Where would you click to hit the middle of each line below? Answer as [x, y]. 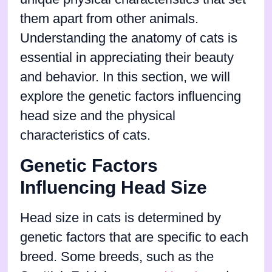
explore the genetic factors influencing [131, 97]
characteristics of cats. [85, 136]
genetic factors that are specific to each [134, 238]
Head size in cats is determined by [121, 218]
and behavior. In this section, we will [125, 77]
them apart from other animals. [109, 19]
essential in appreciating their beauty [127, 58]
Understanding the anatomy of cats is [129, 39]
